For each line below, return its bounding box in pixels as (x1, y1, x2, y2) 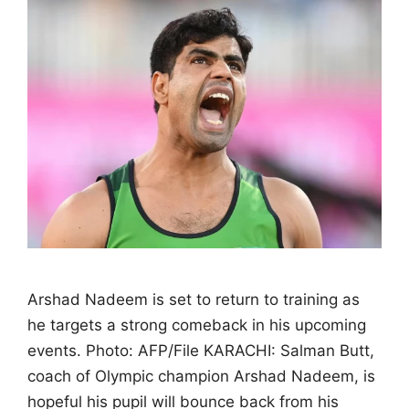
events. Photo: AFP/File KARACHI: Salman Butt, (27, 341, 374, 360)
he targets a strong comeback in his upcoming (27, 315, 366, 334)
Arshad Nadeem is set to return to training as (27, 289, 360, 309)
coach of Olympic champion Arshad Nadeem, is (27, 366, 375, 385)
